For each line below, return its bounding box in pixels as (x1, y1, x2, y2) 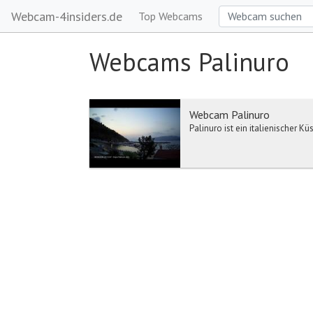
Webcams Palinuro (89, 45, 289, 78)
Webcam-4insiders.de (11, 8, 122, 24)
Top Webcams (138, 9, 203, 23)
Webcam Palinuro (189, 108, 270, 122)
